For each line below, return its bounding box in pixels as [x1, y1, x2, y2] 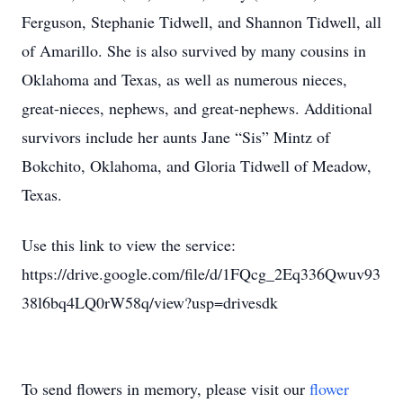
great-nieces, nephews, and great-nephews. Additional [22, 97, 372, 119]
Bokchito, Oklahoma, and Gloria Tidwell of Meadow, [22, 155, 372, 176]
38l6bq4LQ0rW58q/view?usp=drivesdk [22, 291, 278, 313]
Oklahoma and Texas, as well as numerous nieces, [22, 68, 347, 90]
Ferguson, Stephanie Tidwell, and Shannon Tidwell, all [22, 11, 381, 32]
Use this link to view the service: [22, 234, 236, 255]
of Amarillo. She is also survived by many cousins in [22, 40, 366, 61]
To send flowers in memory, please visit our [22, 378, 309, 399]
